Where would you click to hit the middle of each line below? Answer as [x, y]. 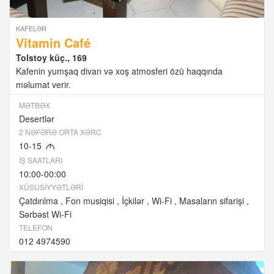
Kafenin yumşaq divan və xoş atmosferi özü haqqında [119, 71]
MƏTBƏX [35, 105]
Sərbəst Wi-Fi [45, 214]
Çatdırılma [39, 200]
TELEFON [36, 227]
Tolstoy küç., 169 [51, 57]
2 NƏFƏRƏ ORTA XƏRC [60, 131]
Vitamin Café [53, 42]
